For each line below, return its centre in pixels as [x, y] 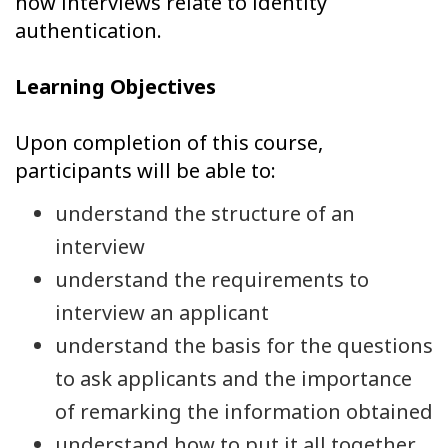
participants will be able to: [145, 171]
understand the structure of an [205, 213]
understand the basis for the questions [244, 345]
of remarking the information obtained [244, 411]
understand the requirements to [212, 279]
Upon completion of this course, [169, 143]
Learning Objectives [115, 87]
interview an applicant [162, 312]
